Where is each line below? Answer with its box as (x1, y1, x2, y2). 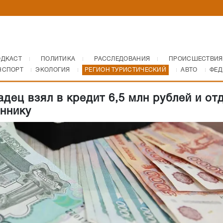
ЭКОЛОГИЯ (35, 67, 70, 73)
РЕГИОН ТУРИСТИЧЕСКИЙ (85, 67, 167, 73)
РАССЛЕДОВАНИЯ (94, 56, 150, 62)
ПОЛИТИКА (40, 56, 76, 62)
